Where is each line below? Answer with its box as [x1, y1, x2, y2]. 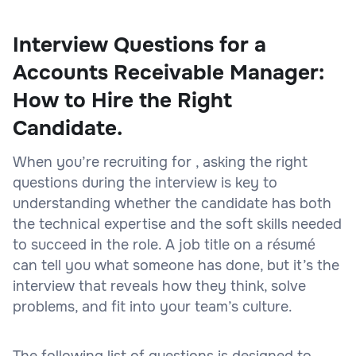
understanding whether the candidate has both [13, 194, 331, 212]
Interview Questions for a [13, 31, 266, 58]
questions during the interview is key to [13, 173, 277, 192]
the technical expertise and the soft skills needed [13, 215, 342, 233]
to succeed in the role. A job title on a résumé [13, 235, 315, 253]
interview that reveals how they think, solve [13, 277, 306, 295]
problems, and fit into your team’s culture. [13, 297, 292, 315]
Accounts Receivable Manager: [13, 59, 324, 86]
